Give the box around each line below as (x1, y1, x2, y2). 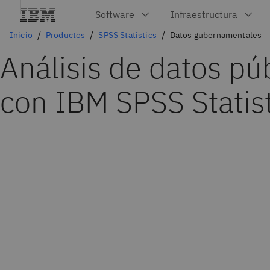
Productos (45, 30, 86, 40)
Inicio (10, 30, 33, 40)
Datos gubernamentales (169, 30, 262, 40)
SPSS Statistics (98, 30, 157, 40)
